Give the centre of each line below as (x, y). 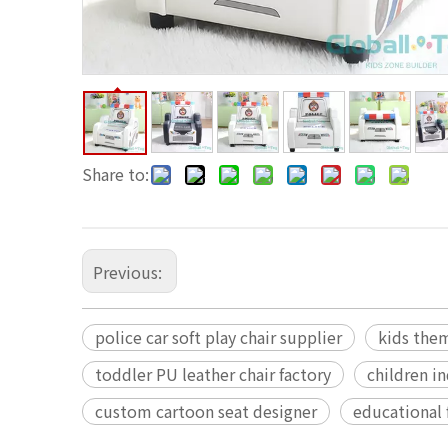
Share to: (115, 174)
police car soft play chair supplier (218, 337)
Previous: (129, 272)
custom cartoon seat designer (206, 411)
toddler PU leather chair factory (213, 374)
